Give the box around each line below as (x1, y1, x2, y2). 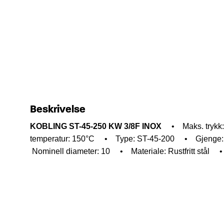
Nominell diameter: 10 (30, 147, 110, 156)
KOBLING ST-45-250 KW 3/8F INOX (30, 122, 161, 131)
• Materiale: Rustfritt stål (112, 147, 209, 156)
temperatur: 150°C (30, 134, 94, 143)
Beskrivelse (30, 103, 85, 116)
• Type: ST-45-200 (96, 134, 174, 143)
